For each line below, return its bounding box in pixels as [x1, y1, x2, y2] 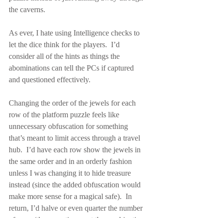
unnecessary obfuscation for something [9, 122, 130, 130]
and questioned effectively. [9, 75, 91, 84]
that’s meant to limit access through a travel [9, 134, 142, 142]
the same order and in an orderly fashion [9, 157, 134, 165]
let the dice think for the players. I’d [9, 40, 122, 49]
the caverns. [9, 5, 45, 14]
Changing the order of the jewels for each [9, 99, 138, 107]
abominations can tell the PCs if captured [9, 64, 136, 72]
